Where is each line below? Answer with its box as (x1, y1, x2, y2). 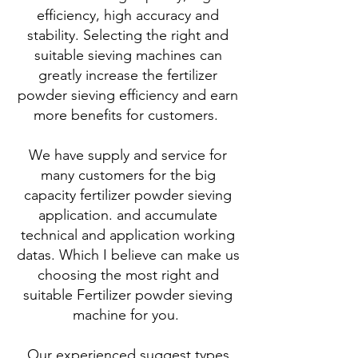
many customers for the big (40, 166, 216, 184)
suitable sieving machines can (34, 46, 222, 64)
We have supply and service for (29, 146, 227, 164)
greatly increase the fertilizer (38, 66, 217, 84)
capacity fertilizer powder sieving (24, 186, 232, 204)
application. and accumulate (38, 206, 217, 224)
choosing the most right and (37, 266, 219, 284)
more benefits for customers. (34, 106, 222, 124)
